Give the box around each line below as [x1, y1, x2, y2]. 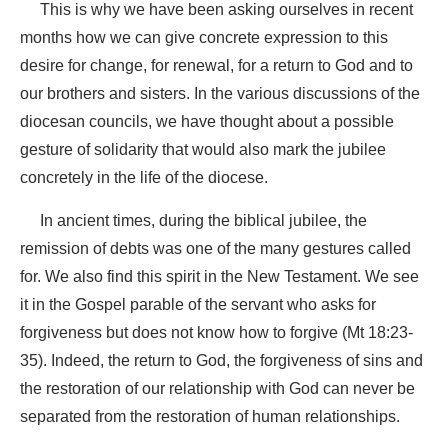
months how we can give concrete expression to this [20, 20, 388, 55]
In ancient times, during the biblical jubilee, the [20, 203, 367, 238]
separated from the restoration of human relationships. [20, 399, 400, 434]
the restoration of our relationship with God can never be [20, 371, 415, 406]
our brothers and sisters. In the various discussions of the [20, 76, 420, 111]
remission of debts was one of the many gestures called [20, 231, 411, 266]
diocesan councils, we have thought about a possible [20, 104, 394, 139]
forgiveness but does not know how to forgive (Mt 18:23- [20, 315, 413, 350]
